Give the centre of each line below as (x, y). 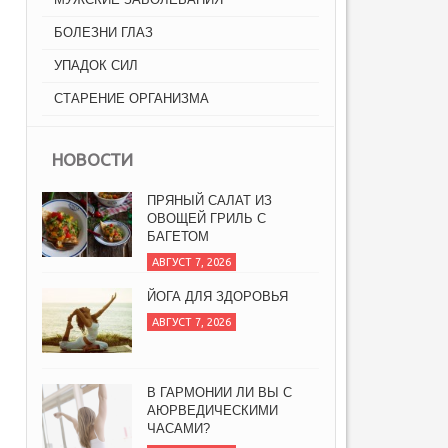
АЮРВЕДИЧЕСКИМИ (212, 411)
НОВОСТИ (92, 160)
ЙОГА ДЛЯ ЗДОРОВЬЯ (217, 297)
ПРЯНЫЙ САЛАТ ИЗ (209, 201)
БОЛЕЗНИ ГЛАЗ (103, 33)
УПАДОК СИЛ (96, 66)
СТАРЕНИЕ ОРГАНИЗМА (131, 99)
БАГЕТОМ (178, 237)
